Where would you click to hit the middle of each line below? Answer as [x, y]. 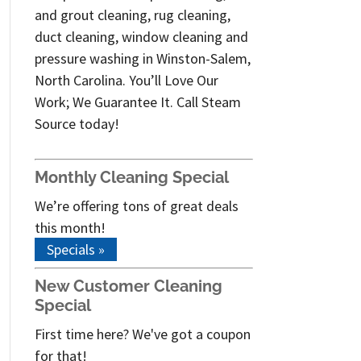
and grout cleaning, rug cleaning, [132, 15]
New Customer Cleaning [128, 286]
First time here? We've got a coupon [142, 334]
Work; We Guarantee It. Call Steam [137, 102]
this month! [70, 227]
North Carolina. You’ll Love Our [126, 80]
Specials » [75, 249]
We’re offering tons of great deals [136, 205]
